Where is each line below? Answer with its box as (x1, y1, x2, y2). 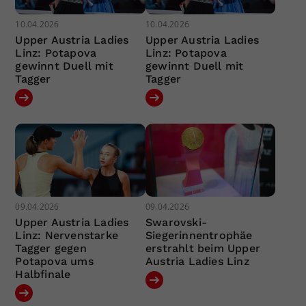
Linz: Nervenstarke (15, 229, 119, 242)
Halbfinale (15, 268, 71, 281)
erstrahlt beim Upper (145, 242, 260, 255)
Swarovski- (145, 216, 207, 229)
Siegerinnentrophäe (145, 229, 253, 242)
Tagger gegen (15, 242, 87, 255)
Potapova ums (15, 255, 94, 268)
